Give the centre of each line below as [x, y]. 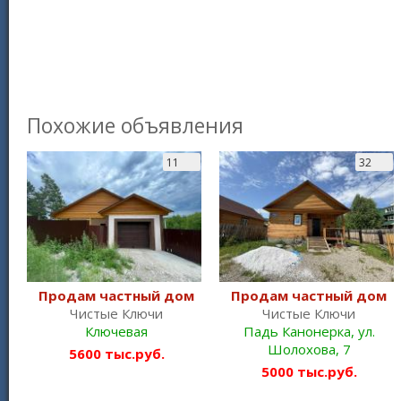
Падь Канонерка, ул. [309, 331]
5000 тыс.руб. [309, 371]
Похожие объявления [135, 125]
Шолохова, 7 [309, 349]
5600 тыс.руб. [116, 353]
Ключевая [116, 331]
